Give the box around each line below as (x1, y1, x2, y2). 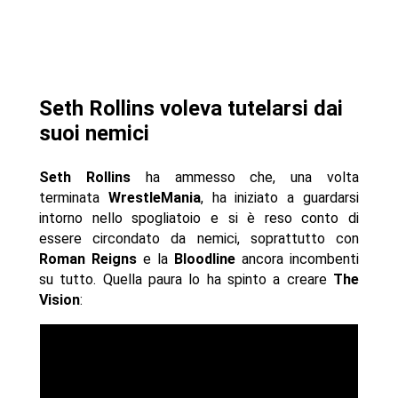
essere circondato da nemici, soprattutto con (38, 230, 360, 248)
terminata (38, 189, 108, 207)
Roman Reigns (38, 251, 137, 268)
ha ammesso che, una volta (130, 169, 360, 187)
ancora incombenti (235, 251, 360, 268)
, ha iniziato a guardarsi (200, 189, 360, 207)
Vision (38, 291, 80, 309)
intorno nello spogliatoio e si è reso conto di (38, 210, 360, 227)
